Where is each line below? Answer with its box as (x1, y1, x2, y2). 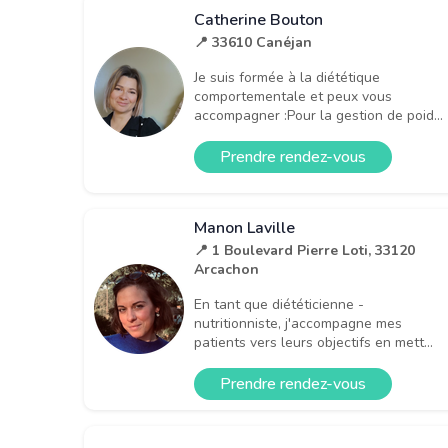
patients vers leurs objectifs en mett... (194, 332, 433, 352)
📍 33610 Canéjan (194, 33, 312, 53)
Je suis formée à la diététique (194, 68, 380, 88)
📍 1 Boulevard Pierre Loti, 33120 (194, 240, 415, 260)
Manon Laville (194, 216, 295, 239)
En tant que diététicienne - (194, 294, 364, 314)
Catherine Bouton (194, 9, 323, 32)
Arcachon (194, 259, 259, 279)
